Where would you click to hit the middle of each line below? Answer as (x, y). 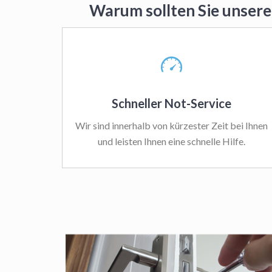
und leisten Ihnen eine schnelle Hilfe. (171, 141)
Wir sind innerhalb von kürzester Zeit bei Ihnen (171, 125)
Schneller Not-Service (171, 103)
